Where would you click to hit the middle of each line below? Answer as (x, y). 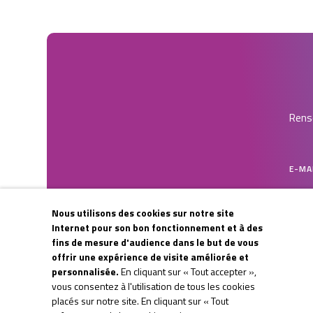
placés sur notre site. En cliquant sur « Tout (140, 301)
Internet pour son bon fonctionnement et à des (157, 227)
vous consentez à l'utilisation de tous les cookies (153, 286)
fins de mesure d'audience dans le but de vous (155, 242)
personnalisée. (85, 271)
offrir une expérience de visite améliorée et (150, 257)
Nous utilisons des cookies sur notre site (143, 213)
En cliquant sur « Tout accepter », (188, 271)
